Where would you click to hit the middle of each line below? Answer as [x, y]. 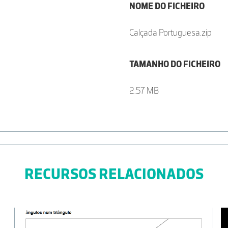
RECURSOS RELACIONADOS [114, 174]
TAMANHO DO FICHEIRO [175, 64]
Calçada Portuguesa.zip [170, 33]
